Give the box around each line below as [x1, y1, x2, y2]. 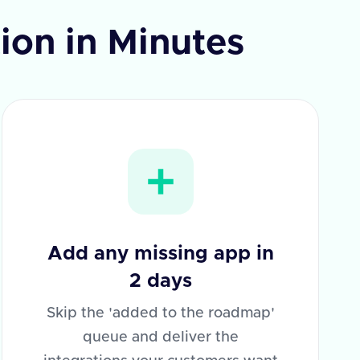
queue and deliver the [82, 330, 239, 345]
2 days [129, 272, 192, 291]
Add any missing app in [47, 244, 274, 264]
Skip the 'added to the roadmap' [46, 306, 275, 321]
